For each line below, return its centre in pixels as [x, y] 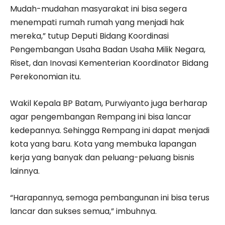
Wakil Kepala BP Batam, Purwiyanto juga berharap [109, 103]
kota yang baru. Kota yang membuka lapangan [103, 144]
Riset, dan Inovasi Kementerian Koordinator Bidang [109, 63]
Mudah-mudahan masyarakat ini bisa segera [98, 9]
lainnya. [25, 171]
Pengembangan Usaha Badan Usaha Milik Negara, [108, 49]
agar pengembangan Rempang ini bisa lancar [101, 117]
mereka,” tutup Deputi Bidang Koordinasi [89, 36]
